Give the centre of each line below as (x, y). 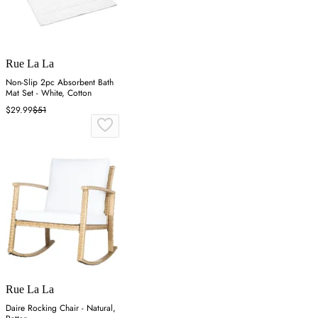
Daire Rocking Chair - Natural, (61, 308)
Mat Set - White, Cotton (49, 93)
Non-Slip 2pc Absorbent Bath (60, 82)
